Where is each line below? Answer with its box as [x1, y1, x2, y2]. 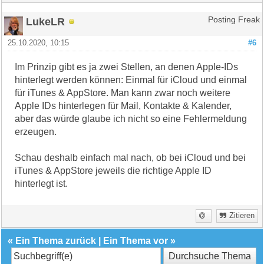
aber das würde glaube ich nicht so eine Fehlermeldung [15, 113, 247, 124]
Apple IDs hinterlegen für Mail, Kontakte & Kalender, [15, 100, 232, 111]
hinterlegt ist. [15, 178, 68, 189]
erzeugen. [15, 126, 57, 137]
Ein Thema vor [103, 235, 169, 246]
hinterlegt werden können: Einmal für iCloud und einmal [15, 74, 247, 85]
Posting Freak [207, 15, 260, 24]
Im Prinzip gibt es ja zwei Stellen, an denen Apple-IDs [15, 61, 239, 72]
